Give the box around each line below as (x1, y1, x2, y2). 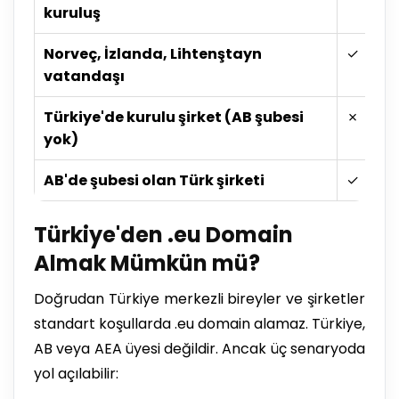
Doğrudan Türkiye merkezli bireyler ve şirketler (34, 288, 365, 309)
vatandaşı (44, 65, 125, 86)
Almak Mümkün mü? (34, 248, 260, 278)
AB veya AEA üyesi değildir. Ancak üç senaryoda (34, 338, 365, 359)
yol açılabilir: (34, 362, 118, 384)
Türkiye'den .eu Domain (34, 219, 293, 249)
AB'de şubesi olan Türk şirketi (44, 169, 265, 191)
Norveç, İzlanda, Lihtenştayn (44, 43, 262, 64)
